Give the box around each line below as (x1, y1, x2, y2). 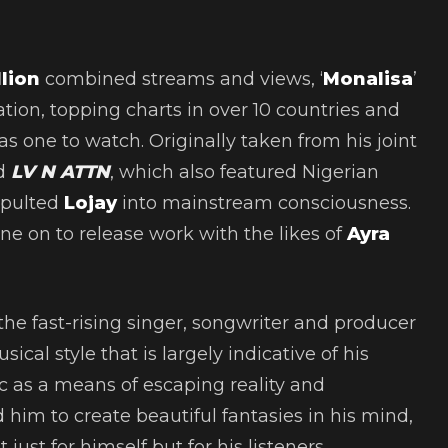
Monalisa (323, 68, 413, 91)
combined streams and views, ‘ (45, 68, 323, 91)
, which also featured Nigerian (110, 161, 379, 184)
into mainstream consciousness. (117, 192, 411, 215)
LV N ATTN (11, 161, 110, 184)
